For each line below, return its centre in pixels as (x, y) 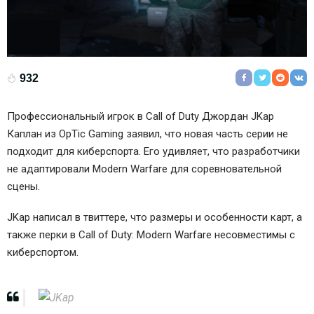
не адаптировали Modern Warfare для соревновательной (144, 169)
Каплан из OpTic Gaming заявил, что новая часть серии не (148, 134)
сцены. (23, 187)
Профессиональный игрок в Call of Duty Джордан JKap (141, 117)
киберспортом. (43, 252)
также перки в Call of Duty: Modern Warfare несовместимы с (151, 234)
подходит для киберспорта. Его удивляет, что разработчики (153, 152)
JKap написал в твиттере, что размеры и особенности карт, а (155, 217)
